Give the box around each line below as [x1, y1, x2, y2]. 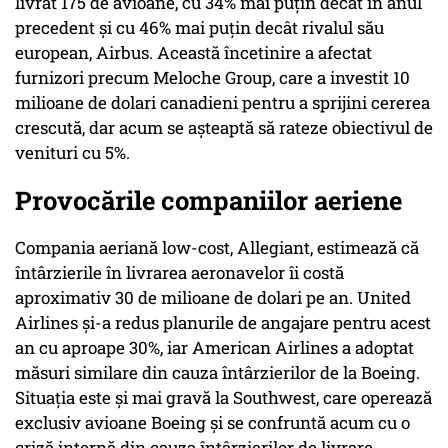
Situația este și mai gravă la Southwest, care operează [15, 386, 432, 410]
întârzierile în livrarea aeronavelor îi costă [15, 261, 344, 285]
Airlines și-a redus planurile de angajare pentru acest [15, 311, 431, 335]
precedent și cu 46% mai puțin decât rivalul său [15, 16, 384, 40]
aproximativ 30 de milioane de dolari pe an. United [15, 286, 411, 310]
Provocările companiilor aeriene [15, 183, 402, 218]
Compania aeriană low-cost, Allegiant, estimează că [15, 236, 419, 260]
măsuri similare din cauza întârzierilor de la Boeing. [15, 361, 420, 385]
